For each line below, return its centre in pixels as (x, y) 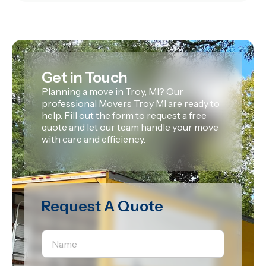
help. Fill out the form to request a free (124, 115)
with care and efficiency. (94, 139)
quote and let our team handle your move (130, 127)
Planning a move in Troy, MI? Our (113, 91)
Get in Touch (85, 77)
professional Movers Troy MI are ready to (131, 103)
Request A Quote (102, 206)
